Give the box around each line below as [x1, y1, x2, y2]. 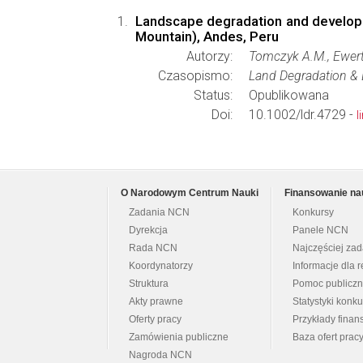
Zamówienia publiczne [129, 332, 228, 342]
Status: [194, 88, 233, 103]
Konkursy [293, 207, 334, 217]
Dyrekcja [129, 225, 168, 235]
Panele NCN [293, 225, 348, 235]
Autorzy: [186, 49, 233, 64]
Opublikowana [249, 88, 329, 103]
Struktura [129, 279, 169, 288]
